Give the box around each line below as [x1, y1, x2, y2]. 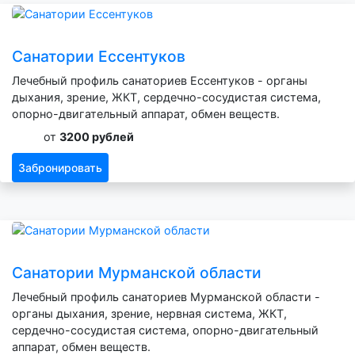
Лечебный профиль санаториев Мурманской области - [12, 289, 320, 303]
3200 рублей [59, 129, 134, 143]
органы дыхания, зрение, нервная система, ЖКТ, [12, 306, 287, 320]
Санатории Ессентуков [12, 46, 185, 66]
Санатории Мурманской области [12, 262, 261, 282]
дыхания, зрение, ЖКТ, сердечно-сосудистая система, [12, 90, 321, 104]
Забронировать [18, 160, 102, 174]
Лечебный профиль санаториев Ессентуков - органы [12, 73, 307, 87]
